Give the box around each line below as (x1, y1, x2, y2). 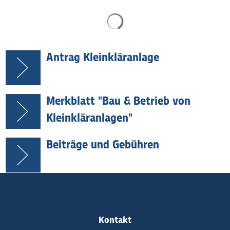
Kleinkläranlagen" (46, 112, 132, 124)
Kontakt (99, 215, 131, 225)
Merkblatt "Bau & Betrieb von (46, 95, 190, 107)
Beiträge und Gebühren (46, 139, 159, 151)
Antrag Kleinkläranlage (46, 52, 159, 64)
